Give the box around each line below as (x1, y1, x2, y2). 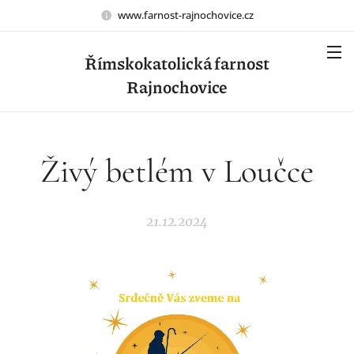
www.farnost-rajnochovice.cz (118, 7, 254, 22)
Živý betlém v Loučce (40, 151, 314, 191)
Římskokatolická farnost (85, 51, 269, 75)
